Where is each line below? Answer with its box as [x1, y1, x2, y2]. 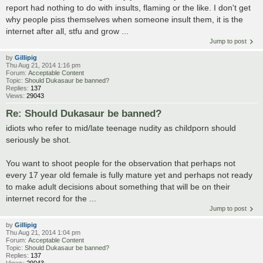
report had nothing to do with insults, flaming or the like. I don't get [6, 3, 251, 13]
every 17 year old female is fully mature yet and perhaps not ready [6, 170, 252, 180]
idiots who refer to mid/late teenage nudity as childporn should [6, 123, 236, 133]
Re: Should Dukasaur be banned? [6, 108, 161, 119]
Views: [6, 92, 26, 100]
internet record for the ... [6, 194, 96, 204]
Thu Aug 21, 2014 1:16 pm [6, 62, 80, 69]
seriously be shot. [6, 135, 71, 145]
